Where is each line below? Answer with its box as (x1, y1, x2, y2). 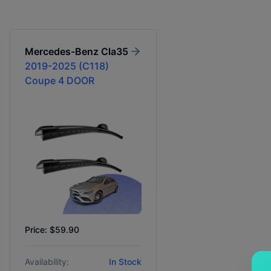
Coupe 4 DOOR (25, 74, 94, 87)
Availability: (25, 256, 69, 267)
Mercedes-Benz (25, 45, 99, 57)
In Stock (109, 256, 142, 267)
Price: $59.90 (25, 224, 79, 235)
